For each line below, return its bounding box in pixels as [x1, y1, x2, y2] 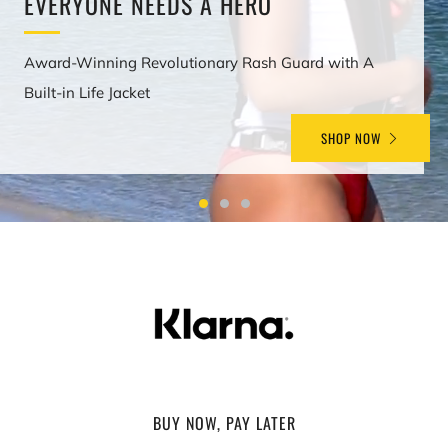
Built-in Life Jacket [24, 83, 154, 102]
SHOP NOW [321, 128, 381, 148]
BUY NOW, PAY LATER [152, 411, 296, 435]
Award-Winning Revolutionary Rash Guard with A [24, 53, 374, 72]
